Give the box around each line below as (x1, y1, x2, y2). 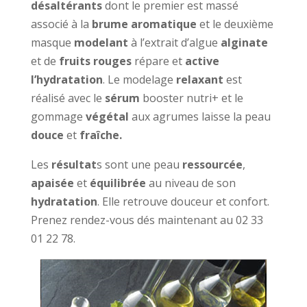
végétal (85, 109, 129, 125)
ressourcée (182, 157, 243, 173)
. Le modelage (102, 72, 176, 88)
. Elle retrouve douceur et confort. (97, 194, 269, 210)
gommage (30, 109, 86, 125)
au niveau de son (145, 175, 236, 191)
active (184, 53, 219, 69)
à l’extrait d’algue (127, 35, 218, 51)
